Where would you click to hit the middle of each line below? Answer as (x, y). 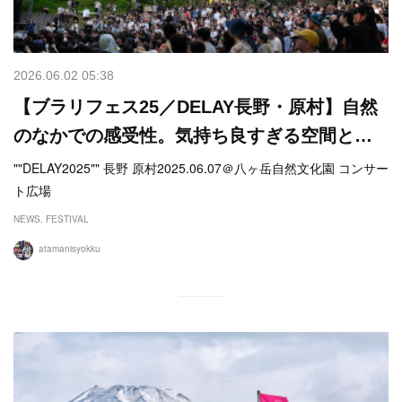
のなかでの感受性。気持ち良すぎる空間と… (193, 136)
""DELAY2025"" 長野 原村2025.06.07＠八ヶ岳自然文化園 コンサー (201, 168)
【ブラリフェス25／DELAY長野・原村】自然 (196, 107)
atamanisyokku (70, 249)
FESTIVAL (67, 219)
